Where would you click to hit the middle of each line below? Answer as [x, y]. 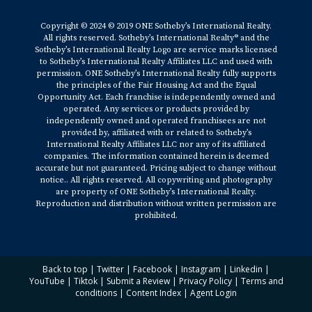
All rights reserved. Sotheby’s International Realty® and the [156, 38]
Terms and [262, 281]
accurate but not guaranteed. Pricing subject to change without [156, 168]
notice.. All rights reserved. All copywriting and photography [156, 180]
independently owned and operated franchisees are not [156, 121]
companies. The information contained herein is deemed [156, 156]
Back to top [65, 269]
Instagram [201, 269]
